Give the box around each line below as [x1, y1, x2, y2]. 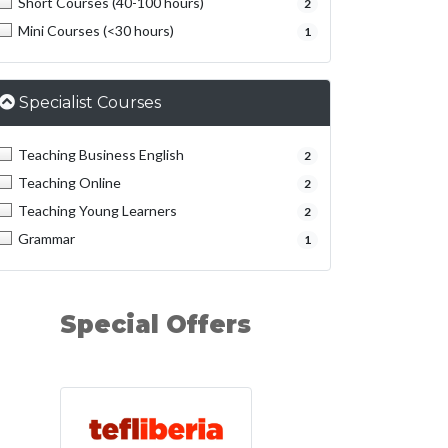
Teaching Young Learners [18, 202, 177, 219]
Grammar [18, 230, 75, 247]
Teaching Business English [18, 146, 184, 163]
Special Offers [60, 310, 252, 339]
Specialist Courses [19, 93, 161, 112]
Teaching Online [18, 174, 121, 191]
